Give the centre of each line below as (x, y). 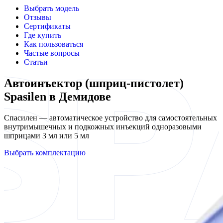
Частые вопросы (52, 53)
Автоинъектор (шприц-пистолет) (94, 83)
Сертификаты (47, 26)
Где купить (43, 35)
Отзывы (38, 17)
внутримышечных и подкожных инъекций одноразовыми (103, 126)
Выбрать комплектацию (45, 152)
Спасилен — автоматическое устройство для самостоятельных (111, 117)
